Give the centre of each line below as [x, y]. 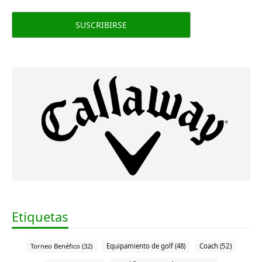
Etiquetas [40, 216]
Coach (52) [216, 246]
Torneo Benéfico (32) [61, 246]
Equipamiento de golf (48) [146, 246]
